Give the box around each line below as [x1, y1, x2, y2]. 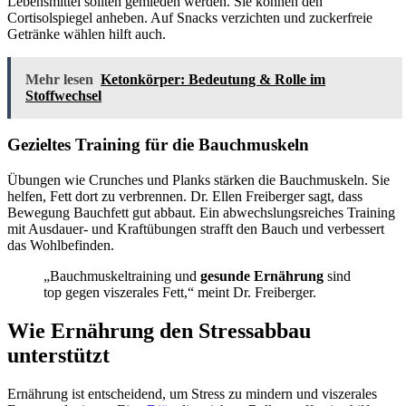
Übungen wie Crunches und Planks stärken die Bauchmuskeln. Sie [7, 172, 390, 188]
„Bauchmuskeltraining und [43, 268, 200, 284]
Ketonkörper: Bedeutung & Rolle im [101, 71, 325, 87]
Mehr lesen [25, 71, 93, 87]
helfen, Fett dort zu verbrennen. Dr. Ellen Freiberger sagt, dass [7, 188, 362, 204]
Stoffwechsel [25, 87, 101, 103]
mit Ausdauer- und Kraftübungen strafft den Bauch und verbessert [7, 221, 384, 237]
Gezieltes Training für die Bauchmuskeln [7, 135, 309, 155]
